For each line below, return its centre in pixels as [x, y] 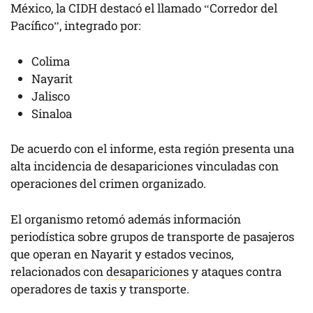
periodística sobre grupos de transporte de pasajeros [152, 236]
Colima [51, 61]
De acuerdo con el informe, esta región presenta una [152, 149]
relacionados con [58, 271]
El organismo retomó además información [126, 219]
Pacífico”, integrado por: [75, 26]
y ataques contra [236, 271]
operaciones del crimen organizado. [108, 184]
